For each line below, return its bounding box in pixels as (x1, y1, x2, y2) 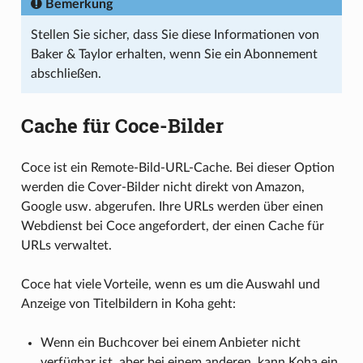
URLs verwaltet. (20, 238, 112, 252)
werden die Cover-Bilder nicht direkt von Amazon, (20, 180, 305, 194)
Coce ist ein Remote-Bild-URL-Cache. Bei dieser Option (20, 160, 335, 174)
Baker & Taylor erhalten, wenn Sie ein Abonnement (30, 47, 318, 61)
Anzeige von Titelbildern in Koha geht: (20, 297, 236, 310)
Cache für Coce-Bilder (20, 112, 224, 139)
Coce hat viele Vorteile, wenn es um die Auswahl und (20, 277, 320, 291)
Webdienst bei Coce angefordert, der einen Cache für (20, 219, 324, 233)
